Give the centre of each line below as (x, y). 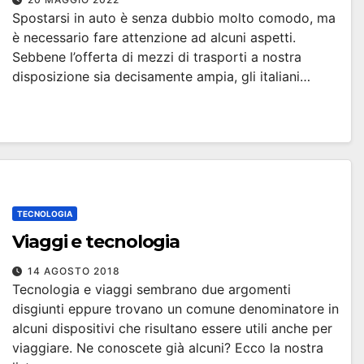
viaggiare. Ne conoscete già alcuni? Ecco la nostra (168, 348)
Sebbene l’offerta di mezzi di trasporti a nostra (157, 57)
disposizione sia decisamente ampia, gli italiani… (161, 76)
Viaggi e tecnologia (96, 242)
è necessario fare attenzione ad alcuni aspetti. (154, 37)
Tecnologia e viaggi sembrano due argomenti (152, 289)
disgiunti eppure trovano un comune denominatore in (175, 309)
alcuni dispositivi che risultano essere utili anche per (172, 328)
